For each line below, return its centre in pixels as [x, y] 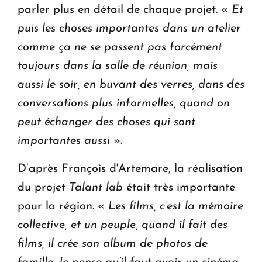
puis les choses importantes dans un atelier [129, 28]
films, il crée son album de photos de [113, 244]
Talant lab [96, 187]
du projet [43, 187]
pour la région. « [63, 206]
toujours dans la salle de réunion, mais [118, 66]
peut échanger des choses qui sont [106, 122]
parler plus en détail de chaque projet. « [125, 10]
